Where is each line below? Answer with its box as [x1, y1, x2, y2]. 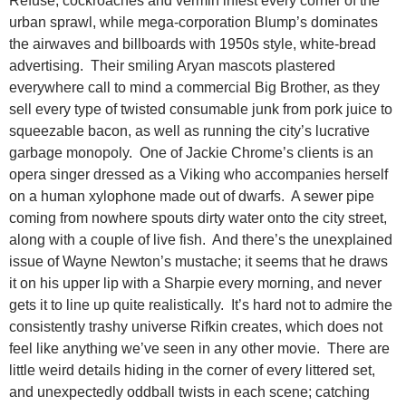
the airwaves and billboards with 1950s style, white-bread [9, 36, 376, 53]
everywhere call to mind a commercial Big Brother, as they [9, 80, 380, 96]
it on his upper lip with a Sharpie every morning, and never [9, 275, 382, 292]
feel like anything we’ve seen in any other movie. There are [9, 341, 390, 357]
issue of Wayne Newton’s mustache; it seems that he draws [9, 254, 388, 270]
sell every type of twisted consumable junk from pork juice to [9, 101, 392, 118]
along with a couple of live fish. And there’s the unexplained [9, 232, 392, 248]
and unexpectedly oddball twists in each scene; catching [9, 384, 370, 401]
